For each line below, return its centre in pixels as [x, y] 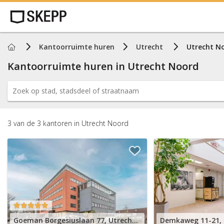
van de [24, 123]
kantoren [57, 123]
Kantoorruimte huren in [67, 66]
